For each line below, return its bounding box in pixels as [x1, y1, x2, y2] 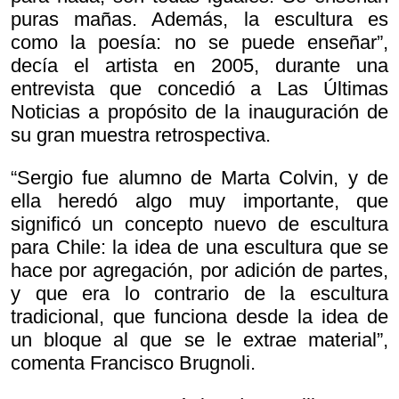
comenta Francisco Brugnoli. [11, 352, 256, 375]
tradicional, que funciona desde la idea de [11, 305, 388, 329]
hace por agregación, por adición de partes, [11, 259, 388, 282]
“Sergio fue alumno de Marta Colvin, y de [11, 167, 388, 190]
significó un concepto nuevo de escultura [11, 213, 388, 236]
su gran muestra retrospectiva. [11, 124, 271, 147]
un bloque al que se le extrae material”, [11, 329, 388, 352]
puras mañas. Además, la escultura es [11, 8, 388, 31]
